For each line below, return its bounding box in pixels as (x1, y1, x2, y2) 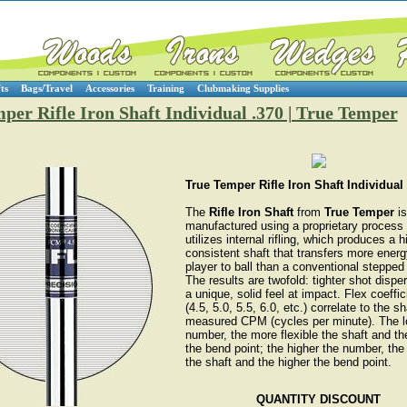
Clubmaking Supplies (196, 83, 289, 94)
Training (146, 83, 184, 94)
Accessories (84, 83, 134, 94)
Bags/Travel (20, 83, 73, 94)
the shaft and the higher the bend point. (184, 355, 392, 370)
